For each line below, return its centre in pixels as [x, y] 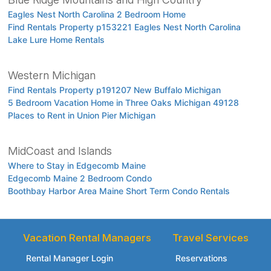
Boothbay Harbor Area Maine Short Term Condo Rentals [119, 191]
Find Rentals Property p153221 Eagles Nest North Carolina [124, 27]
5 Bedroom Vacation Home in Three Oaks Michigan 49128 [123, 103]
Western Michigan [51, 76]
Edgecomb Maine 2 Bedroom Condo [80, 178]
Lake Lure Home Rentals [56, 40]
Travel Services [210, 238]
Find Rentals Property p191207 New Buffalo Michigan [114, 90]
